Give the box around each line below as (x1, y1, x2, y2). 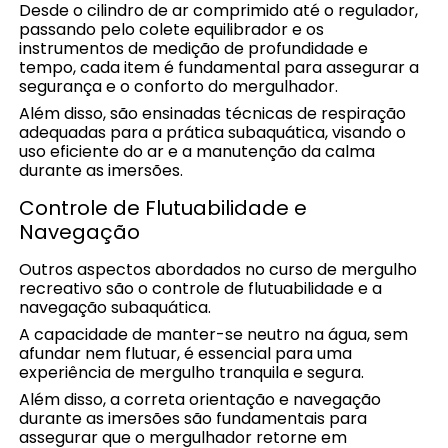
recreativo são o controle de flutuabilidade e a (19, 276, 383, 300)
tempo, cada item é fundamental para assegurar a (19, 55, 420, 79)
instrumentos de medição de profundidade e (19, 36, 369, 60)
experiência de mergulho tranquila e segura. (19, 360, 365, 384)
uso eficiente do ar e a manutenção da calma (19, 139, 376, 163)
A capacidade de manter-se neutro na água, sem (19, 322, 409, 346)
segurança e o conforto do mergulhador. (19, 74, 339, 98)
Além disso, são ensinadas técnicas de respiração (19, 101, 407, 125)
